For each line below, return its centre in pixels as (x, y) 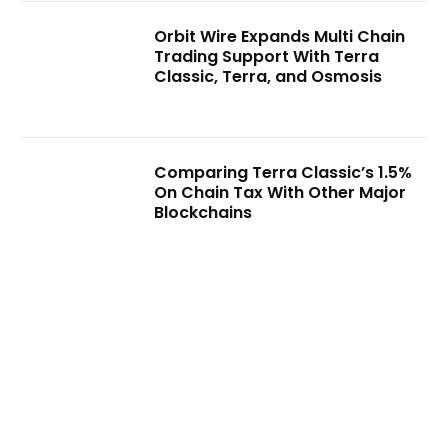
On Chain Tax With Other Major (280, 192)
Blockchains (203, 212)
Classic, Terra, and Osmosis (268, 77)
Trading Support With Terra (267, 57)
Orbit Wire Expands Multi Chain (280, 37)
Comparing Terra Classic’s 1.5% (283, 172)
